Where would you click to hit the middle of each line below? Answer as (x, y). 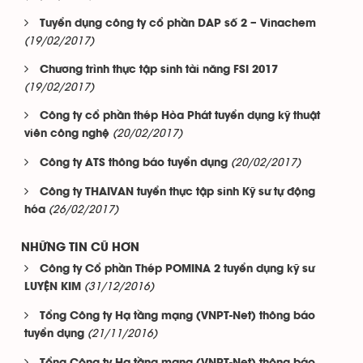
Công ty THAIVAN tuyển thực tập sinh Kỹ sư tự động (177, 192)
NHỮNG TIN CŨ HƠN (80, 248)
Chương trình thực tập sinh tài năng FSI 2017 (159, 70)
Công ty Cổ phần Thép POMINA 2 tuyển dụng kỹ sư (177, 269)
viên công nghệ (67, 134)
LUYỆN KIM (53, 287)
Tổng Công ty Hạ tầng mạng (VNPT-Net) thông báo (177, 316)
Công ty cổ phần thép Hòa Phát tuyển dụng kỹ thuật (180, 116)
